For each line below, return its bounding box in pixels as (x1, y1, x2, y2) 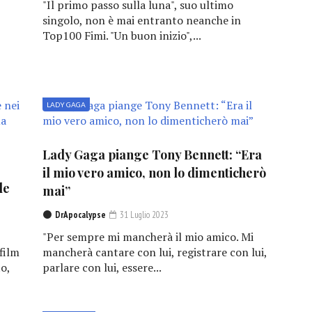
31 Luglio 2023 (117, 209, 169, 221)
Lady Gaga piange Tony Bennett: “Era (42, 146, 262, 164)
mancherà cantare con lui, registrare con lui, (42, 244, 267, 260)
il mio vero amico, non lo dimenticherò (42, 164, 266, 182)
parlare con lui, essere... (42, 260, 162, 276)
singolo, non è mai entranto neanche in (42, 13, 241, 29)
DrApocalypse (54, 209, 106, 221)
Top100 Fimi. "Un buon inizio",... (42, 28, 201, 44)
